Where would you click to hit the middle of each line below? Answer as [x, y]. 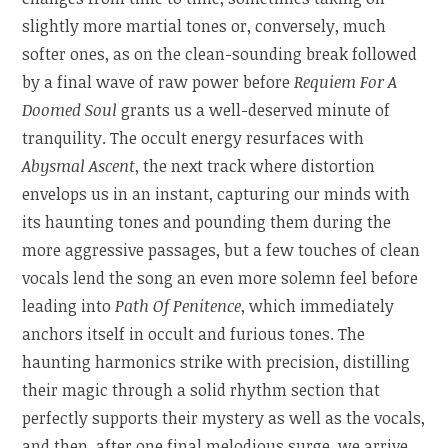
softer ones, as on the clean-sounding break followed [220, 53]
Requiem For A [346, 81]
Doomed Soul [70, 109]
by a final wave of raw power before [158, 81]
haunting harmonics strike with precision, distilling [216, 361]
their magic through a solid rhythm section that [201, 389]
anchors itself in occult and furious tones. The [194, 333]
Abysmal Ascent [79, 165]
